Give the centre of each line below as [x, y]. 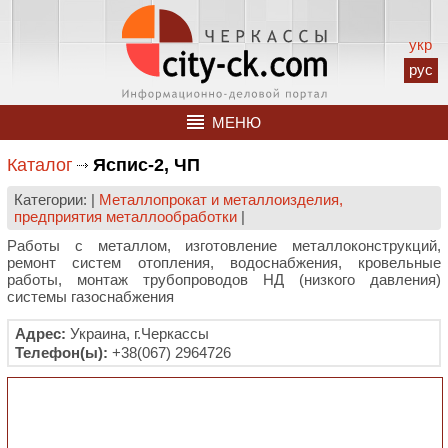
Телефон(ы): [61, 352]
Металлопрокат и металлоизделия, [221, 199]
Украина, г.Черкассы [137, 333]
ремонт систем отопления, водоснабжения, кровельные [224, 262]
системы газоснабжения [90, 296]
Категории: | [56, 199]
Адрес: [40, 333]
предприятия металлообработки [125, 216]
